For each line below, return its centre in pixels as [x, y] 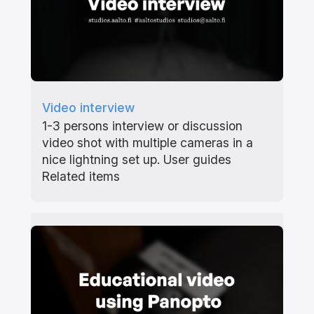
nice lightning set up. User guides [136, 159]
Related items [81, 176]
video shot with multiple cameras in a [147, 142]
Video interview [88, 107]
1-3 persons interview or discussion [142, 125]
